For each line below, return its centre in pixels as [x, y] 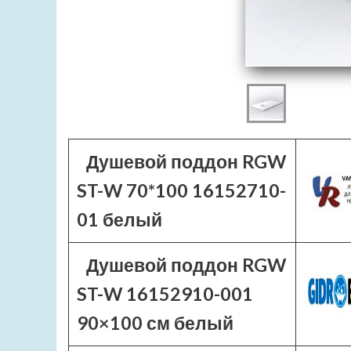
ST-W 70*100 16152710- [181, 190]
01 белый [119, 219]
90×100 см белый [155, 323]
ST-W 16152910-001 [165, 294]
